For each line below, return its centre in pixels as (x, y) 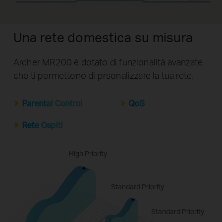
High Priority (88, 153)
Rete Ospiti (42, 125)
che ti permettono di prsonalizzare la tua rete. (103, 75)
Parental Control (52, 103)
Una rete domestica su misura (103, 37)
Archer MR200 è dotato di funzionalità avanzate (108, 61)
